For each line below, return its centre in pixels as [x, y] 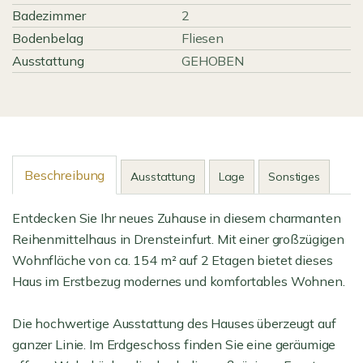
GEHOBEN [213, 61]
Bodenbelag [48, 38]
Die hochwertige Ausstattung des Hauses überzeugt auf [174, 323]
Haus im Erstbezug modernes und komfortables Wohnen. [179, 281]
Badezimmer [49, 15]
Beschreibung [65, 175]
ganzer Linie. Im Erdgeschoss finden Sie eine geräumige [174, 344]
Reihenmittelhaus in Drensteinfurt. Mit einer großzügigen [178, 239]
